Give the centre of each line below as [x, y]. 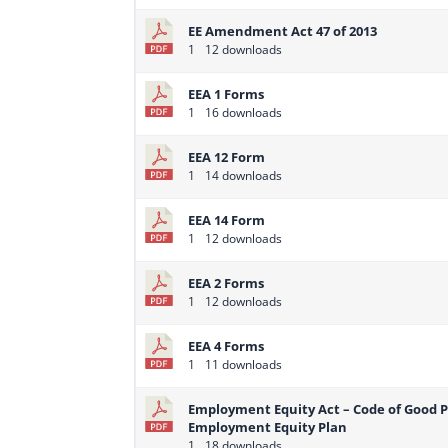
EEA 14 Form [227, 220]
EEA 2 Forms [226, 283]
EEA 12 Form [227, 157]
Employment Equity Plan [268, 427]
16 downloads [242, 113]
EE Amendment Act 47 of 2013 [283, 31]
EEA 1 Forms [226, 94]
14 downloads [242, 176]
